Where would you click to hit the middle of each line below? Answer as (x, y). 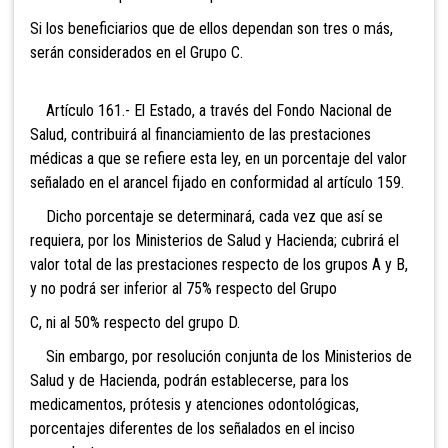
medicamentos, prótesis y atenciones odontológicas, (194, 404)
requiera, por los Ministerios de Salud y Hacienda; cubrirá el (214, 240)
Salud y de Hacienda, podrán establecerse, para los (189, 380)
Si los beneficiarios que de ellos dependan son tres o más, (211, 28)
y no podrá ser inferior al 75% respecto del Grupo (183, 288)
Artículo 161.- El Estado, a (118, 110)
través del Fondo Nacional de (299, 110)
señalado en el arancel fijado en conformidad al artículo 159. (217, 182)
